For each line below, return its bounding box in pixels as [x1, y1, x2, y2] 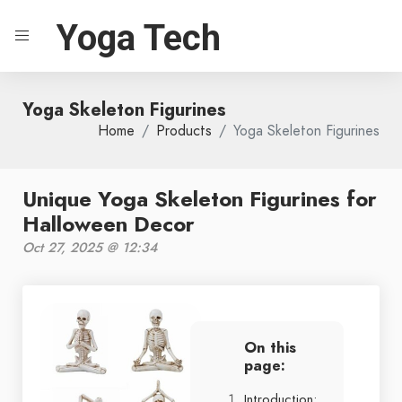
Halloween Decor [22, 209, 195, 239]
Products [156, 121, 212, 141]
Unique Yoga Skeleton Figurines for [22, 184, 377, 214]
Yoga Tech [57, 16, 221, 59]
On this [244, 337, 296, 358]
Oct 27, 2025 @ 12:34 [22, 239, 157, 257]
